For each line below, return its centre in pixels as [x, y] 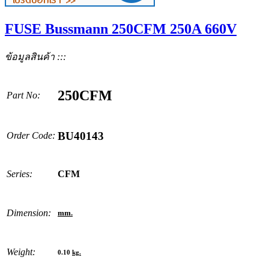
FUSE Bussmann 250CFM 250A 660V [121, 29]
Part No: [23, 95]
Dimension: [29, 213]
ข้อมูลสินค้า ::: [35, 56]
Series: [20, 174]
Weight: [21, 252]
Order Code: [31, 135]
